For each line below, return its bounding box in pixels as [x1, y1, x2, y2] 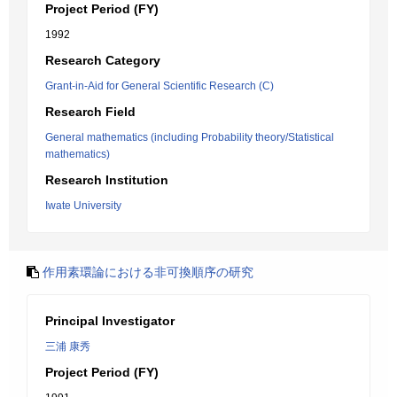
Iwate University [45, 199, 121, 212]
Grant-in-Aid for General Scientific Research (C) [45, 80, 274, 92]
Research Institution [45, 173, 168, 187]
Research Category [45, 53, 160, 67]
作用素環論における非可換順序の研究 [43, 265, 253, 279]
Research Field [45, 105, 136, 119]
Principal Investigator [45, 314, 175, 328]
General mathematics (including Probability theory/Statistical [45, 131, 334, 144]
